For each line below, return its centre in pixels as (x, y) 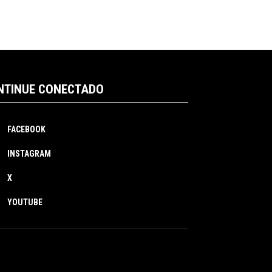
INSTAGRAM (29, 153)
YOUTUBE (25, 202)
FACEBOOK (26, 129)
